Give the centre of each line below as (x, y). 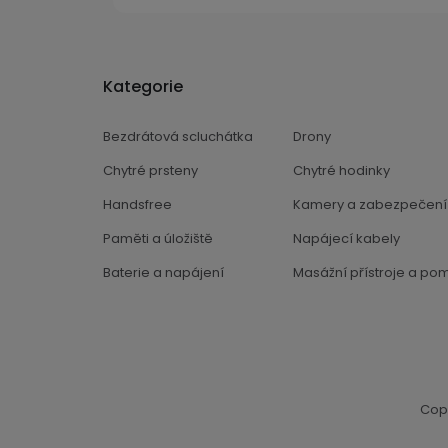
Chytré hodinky (342, 170)
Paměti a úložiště (158, 238)
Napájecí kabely (347, 238)
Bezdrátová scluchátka (178, 136)
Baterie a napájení (163, 272)
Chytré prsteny (150, 170)
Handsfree (137, 204)
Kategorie (143, 86)
